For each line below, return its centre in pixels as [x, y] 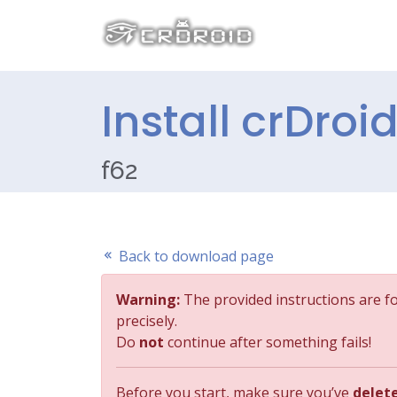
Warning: [148, 300]
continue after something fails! [268, 342]
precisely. [147, 321]
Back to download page [195, 256]
